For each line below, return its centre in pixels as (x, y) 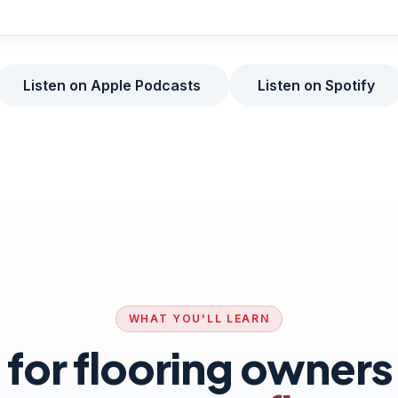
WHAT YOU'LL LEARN (199, 318)
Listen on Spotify (316, 85)
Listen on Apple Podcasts (112, 85)
